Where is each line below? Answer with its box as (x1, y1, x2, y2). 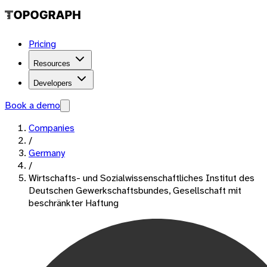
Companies (29, 122, 74, 134)
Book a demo (5, 99, 60, 111)
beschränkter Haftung (29, 197, 119, 209)
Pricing (29, 38, 56, 50)
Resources (33, 59, 70, 68)
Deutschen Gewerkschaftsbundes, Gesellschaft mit (29, 184, 241, 197)
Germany (29, 147, 65, 159)
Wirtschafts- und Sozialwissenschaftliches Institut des (29, 172, 254, 184)
